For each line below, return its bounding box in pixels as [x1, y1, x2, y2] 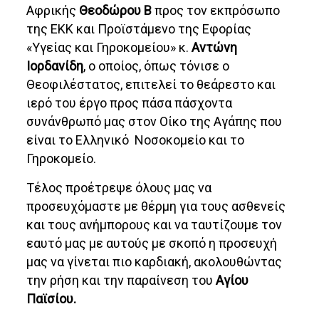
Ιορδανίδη [26, 58, 84, 74]
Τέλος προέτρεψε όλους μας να [26, 180, 212, 196]
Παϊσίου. [26, 291, 77, 307]
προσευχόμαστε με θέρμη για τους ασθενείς [26, 199, 286, 214]
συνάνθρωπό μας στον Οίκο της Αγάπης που [26, 114, 283, 130]
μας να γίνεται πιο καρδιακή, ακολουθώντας [26, 254, 283, 270]
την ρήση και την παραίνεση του [26, 273, 216, 288]
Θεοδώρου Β [79, 3, 155, 19]
